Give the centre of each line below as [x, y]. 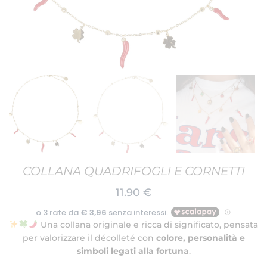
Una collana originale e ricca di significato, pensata [148, 224]
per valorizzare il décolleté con [89, 237]
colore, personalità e [200, 237]
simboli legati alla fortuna [133, 251]
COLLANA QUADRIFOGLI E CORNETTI [133, 171]
